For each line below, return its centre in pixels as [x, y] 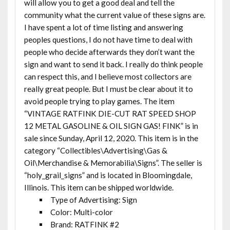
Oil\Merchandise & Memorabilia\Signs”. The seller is [113, 162]
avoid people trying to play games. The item [99, 101]
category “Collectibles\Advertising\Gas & [95, 150]
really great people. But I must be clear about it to [108, 89]
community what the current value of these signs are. [114, 15]
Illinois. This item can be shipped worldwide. [99, 187]
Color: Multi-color [82, 212]
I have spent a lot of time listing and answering [103, 27]
